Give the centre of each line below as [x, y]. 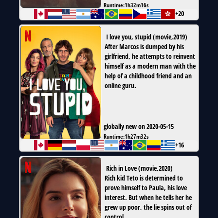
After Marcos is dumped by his [144, 47]
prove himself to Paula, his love [146, 188]
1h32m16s [136, 5]
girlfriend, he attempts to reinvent [150, 56]
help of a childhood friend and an [148, 76]
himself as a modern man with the [150, 66]
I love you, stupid [129, 37]
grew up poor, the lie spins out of [148, 207]
